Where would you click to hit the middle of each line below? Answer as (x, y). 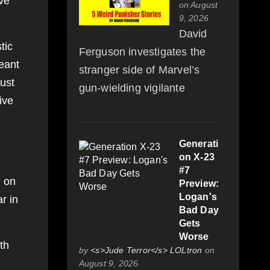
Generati (199, 144)
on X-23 (196, 157)
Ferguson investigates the (142, 52)
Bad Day (199, 210)
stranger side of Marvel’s (139, 70)
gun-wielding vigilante (132, 88)
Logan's (198, 197)
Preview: (199, 184)
